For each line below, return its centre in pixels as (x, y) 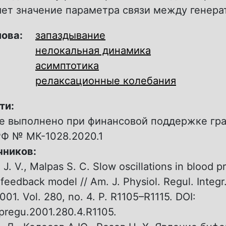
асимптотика (67, 66)
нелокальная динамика (93, 50)
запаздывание (70, 35)
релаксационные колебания (106, 81)
